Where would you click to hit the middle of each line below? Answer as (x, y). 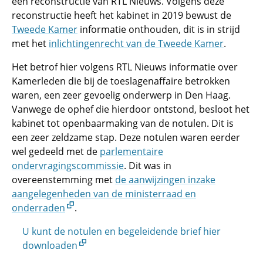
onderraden (38, 208)
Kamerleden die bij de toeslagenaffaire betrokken (121, 81)
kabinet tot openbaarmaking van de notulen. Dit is (123, 123)
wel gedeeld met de (56, 151)
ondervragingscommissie (68, 166)
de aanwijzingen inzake (165, 180)
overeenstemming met (63, 180)
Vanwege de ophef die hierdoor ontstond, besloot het (131, 109)
